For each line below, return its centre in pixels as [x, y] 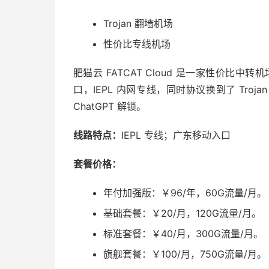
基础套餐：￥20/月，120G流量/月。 [182, 213]
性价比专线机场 [137, 44]
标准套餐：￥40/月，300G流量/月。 [183, 233]
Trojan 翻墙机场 [138, 23]
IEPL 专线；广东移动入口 [176, 135]
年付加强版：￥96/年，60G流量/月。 [185, 192]
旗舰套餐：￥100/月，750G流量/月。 [185, 254]
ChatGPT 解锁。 [110, 106]
